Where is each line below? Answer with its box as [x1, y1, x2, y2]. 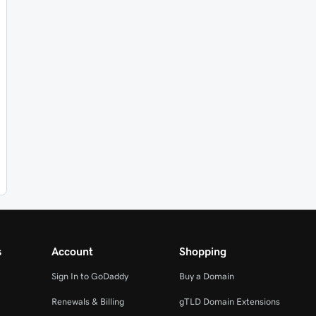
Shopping [178, 245, 226, 257]
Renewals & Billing [51, 297, 125, 306]
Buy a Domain [178, 272, 234, 281]
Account [51, 245, 94, 257]
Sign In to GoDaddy [51, 272, 129, 281]
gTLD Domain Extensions [178, 297, 280, 306]
